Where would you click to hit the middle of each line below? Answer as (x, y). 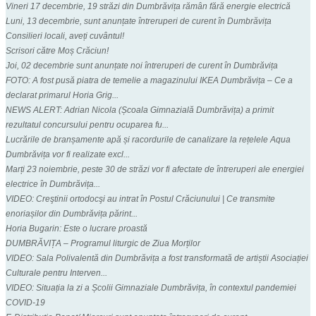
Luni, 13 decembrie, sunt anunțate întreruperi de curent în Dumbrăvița (139, 21)
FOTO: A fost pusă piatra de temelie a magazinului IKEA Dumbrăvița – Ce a (149, 80)
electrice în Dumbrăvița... (53, 184)
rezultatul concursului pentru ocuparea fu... (87, 124)
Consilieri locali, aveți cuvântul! (65, 36)
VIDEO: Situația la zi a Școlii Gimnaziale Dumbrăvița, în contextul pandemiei (151, 287)
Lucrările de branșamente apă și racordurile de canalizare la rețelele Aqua (148, 139)
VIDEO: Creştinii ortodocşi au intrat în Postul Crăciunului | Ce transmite (140, 199)
